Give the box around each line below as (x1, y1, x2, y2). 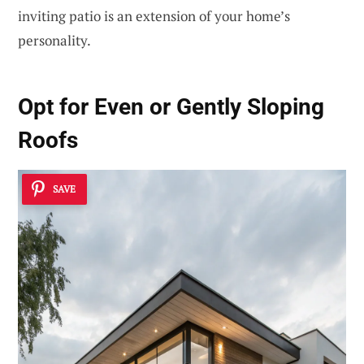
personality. (18, 31, 91, 50)
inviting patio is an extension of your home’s (18, 6, 290, 26)
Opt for (18, 93, 94, 121)
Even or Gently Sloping (94, 93, 324, 121)
